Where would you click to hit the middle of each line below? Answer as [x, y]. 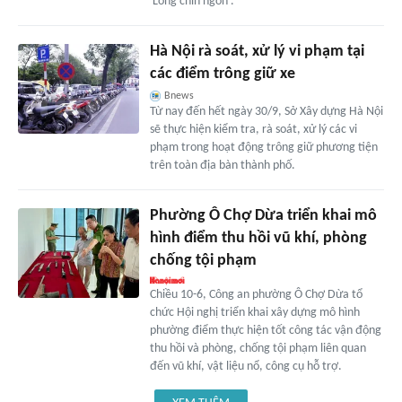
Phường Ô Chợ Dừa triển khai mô [263, 215]
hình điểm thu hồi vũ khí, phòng [258, 238]
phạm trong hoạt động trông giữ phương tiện [263, 147]
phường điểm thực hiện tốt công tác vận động [265, 330]
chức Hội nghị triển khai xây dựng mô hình [254, 312]
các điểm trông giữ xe [222, 74]
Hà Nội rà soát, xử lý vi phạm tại [257, 51]
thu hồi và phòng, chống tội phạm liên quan [258, 348]
